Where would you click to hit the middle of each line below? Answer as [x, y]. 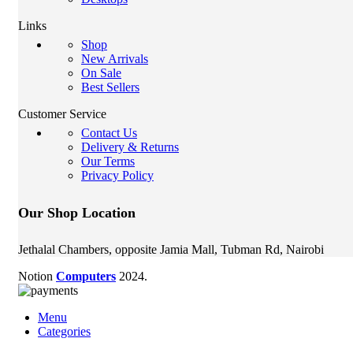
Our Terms [108, 161]
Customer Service [62, 113]
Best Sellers [110, 87]
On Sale [101, 72]
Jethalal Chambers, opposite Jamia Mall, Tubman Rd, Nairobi [171, 249]
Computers [86, 276]
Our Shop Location [77, 212]
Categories [64, 331]
